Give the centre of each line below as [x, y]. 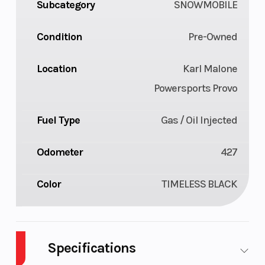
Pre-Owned [213, 37]
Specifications [91, 248]
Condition [59, 37]
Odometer [59, 152]
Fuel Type [58, 120]
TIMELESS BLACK [200, 184]
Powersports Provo [196, 88]
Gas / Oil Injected [199, 120]
